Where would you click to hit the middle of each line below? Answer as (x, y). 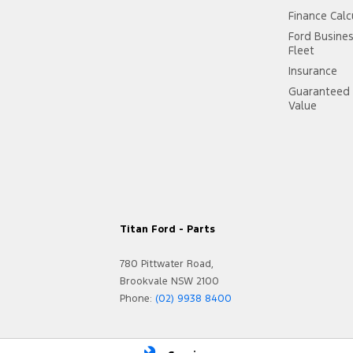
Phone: (136, 299)
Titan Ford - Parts (167, 230)
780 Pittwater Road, (167, 264)
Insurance (313, 71)
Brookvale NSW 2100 (169, 282)
